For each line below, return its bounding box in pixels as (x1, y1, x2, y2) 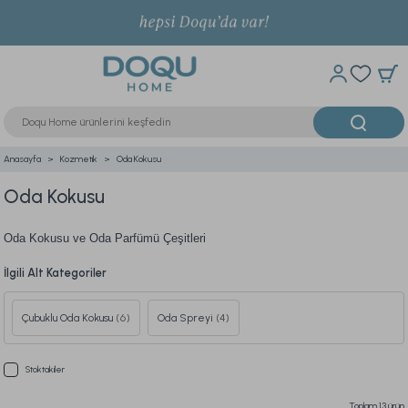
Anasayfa (4, 153, 41, 165)
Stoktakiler (25, 363, 65, 375)
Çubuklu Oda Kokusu (22, 311, 116, 324)
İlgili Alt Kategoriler (4, 266, 107, 280)
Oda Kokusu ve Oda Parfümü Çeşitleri (4, 231, 206, 245)
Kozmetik (60, 153, 97, 165)
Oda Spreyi (158, 311, 216, 324)
